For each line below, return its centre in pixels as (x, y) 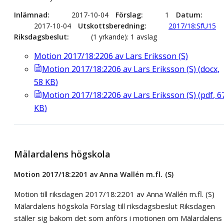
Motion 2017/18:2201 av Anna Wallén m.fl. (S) (94, 174)
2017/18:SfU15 (192, 25)
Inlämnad (31, 14)
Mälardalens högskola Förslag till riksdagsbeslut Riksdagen (114, 206)
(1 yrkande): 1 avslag (124, 36)
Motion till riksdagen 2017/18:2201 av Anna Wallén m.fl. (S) (114, 194)
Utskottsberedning (111, 25)
